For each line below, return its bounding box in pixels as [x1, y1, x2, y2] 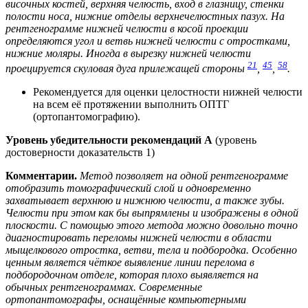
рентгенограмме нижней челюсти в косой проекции [5, 22, 248, 34]
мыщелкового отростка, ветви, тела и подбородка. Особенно [5, 244, 297, 256]
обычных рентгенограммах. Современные [5, 281, 202, 294]
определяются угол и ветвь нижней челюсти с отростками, [5, 34, 290, 47]
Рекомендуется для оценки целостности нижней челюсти [33, 86, 302, 98]
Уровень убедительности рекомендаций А [5, 134, 212, 146]
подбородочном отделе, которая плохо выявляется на [5, 269, 258, 281]
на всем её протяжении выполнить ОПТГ [33, 98, 229, 111]
